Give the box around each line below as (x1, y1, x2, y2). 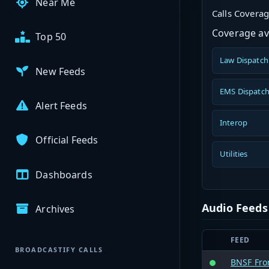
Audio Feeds (202, 200, 268, 215)
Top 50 (35, 30, 67, 44)
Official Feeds (35, 133, 98, 147)
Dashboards (35, 168, 92, 181)
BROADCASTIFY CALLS (14, 245, 103, 255)
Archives (35, 202, 75, 216)
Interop (220, 117, 248, 128)
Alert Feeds (35, 99, 87, 113)
